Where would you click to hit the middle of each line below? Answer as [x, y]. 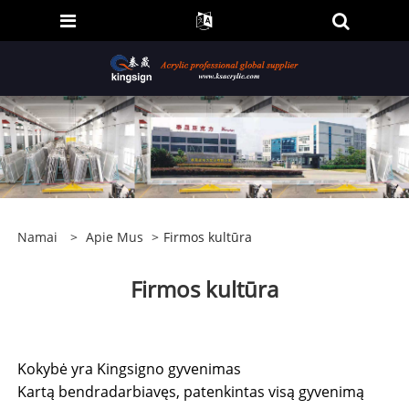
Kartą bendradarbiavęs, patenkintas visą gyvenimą [190, 391]
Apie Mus [114, 236]
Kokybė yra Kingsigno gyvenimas [129, 368]
